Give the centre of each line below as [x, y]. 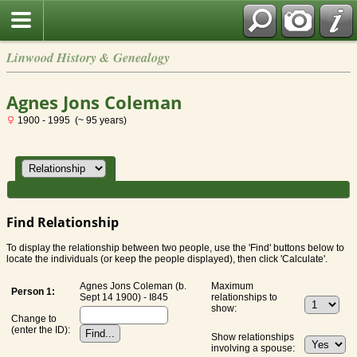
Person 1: [33, 292]
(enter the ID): [41, 330]
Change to [34, 319]
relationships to [244, 298]
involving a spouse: [254, 349]
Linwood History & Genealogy [88, 57]
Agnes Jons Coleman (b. [133, 286]
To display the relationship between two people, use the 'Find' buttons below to [175, 248]
